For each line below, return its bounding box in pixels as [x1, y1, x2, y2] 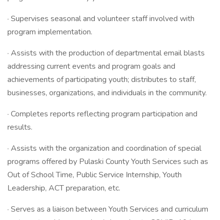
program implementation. [7, 27, 92, 37]
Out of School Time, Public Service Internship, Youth [7, 169, 182, 180]
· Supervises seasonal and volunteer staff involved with [7, 13, 194, 24]
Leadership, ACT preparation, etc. [7, 183, 120, 193]
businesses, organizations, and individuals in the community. [7, 87, 207, 98]
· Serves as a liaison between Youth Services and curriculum [7, 204, 208, 215]
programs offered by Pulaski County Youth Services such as [7, 156, 208, 167]
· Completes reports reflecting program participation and [7, 109, 197, 119]
